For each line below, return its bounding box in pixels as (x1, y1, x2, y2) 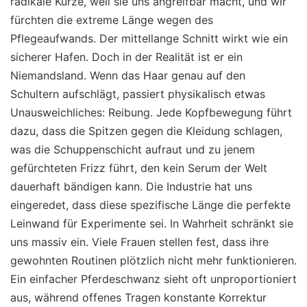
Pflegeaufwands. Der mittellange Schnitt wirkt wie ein (10, 32, 288, 46)
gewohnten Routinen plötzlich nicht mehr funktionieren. (10, 254, 297, 268)
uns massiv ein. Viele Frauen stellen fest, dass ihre (10, 235, 269, 249)
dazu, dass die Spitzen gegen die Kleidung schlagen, (10, 124, 282, 138)
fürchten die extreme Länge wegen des (10, 13, 213, 27)
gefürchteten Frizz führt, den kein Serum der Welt (10, 161, 267, 175)
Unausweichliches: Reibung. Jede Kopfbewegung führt (10, 106, 292, 120)
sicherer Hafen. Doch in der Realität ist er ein (10, 50, 243, 64)
